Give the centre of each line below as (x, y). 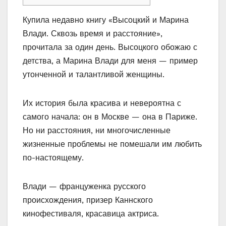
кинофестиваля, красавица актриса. (91, 214)
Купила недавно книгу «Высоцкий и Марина (106, 20)
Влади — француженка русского (84, 187)
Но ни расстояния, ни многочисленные (97, 131)
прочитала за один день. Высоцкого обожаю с (110, 47)
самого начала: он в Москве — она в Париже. (110, 117)
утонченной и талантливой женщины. (94, 75)
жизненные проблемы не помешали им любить (112, 144)
